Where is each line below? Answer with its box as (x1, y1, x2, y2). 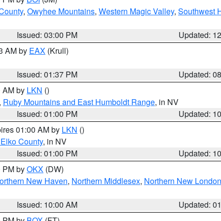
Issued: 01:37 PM (17, 69, 78, 80)
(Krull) (45, 45, 69, 56)
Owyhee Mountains (27, 5, 95, 17)
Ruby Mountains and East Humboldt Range (3, 96, 155, 108)
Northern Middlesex (72, 175, 140, 186)
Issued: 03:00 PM (17, 29, 78, 40)
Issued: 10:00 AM (17, 199, 78, 210)
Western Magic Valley (99, 5, 174, 17)
